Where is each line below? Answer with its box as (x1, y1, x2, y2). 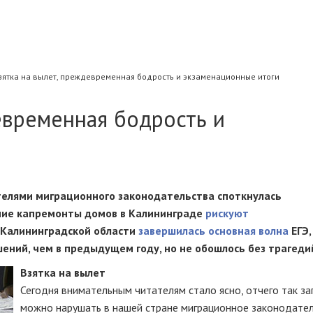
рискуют (205, 206, 249, 220)
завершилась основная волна (138, 224, 289, 238)
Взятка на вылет (20, 265, 105, 279)
